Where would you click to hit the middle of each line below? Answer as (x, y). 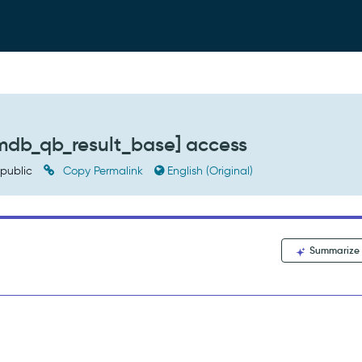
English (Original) (210, 171)
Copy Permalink (103, 171)
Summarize (334, 250)
